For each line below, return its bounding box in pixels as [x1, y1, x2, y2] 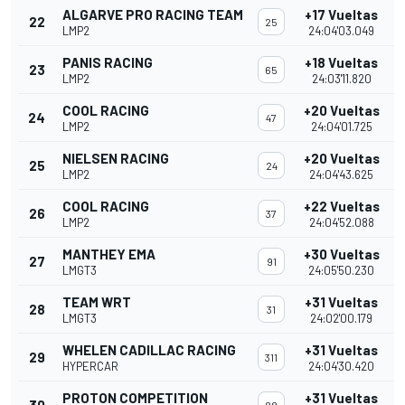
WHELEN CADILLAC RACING [62, 342, 236, 359]
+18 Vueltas [305, 54, 378, 71]
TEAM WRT [62, 294, 131, 311]
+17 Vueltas [305, 6, 378, 24]
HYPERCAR [62, 359, 118, 374]
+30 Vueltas [303, 246, 380, 263]
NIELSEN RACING [62, 150, 169, 167]
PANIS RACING [62, 54, 153, 71]
